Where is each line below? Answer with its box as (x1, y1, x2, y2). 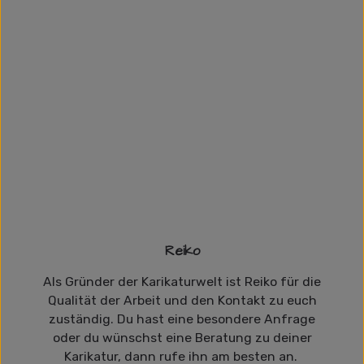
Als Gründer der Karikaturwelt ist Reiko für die (43, 274, 321, 289)
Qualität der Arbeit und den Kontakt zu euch (47, 292, 317, 308)
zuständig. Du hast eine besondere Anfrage (49, 311, 315, 327)
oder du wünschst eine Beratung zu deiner (52, 330, 312, 345)
